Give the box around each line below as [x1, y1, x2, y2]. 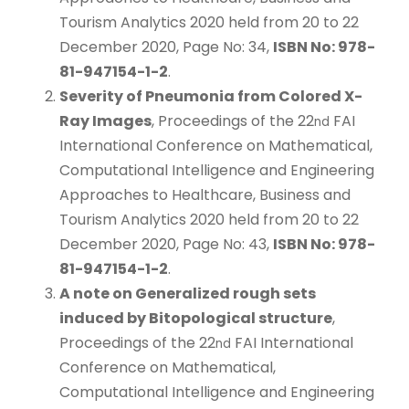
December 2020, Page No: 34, [59, 36, 273, 58]
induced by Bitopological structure [59, 307, 332, 329]
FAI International [231, 331, 353, 353]
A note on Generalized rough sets [59, 282, 316, 304]
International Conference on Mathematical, [59, 134, 372, 156]
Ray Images [59, 110, 152, 131]
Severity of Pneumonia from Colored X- [59, 85, 362, 107]
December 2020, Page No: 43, [59, 233, 273, 255]
